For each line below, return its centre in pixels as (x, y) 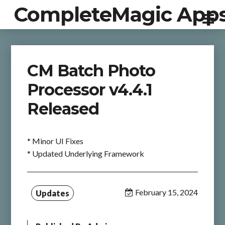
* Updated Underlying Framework (86, 153)
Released (63, 109)
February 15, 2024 (166, 192)
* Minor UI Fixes (55, 141)
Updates (53, 193)
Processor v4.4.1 (90, 90)
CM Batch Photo (91, 71)
